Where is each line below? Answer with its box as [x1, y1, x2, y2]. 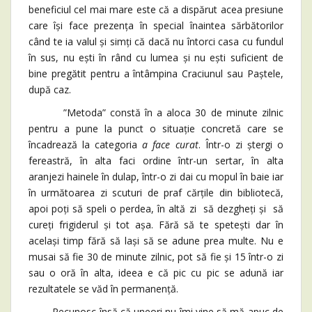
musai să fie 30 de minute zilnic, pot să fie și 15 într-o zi [29, 250, 283, 264]
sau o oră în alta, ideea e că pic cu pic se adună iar [29, 266, 283, 280]
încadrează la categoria [29, 138, 143, 152]
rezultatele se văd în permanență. [29, 282, 178, 296]
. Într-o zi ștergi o [198, 138, 284, 152]
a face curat [142, 138, 198, 152]
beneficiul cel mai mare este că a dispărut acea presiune [29, 3, 283, 17]
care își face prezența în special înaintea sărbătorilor [29, 19, 283, 33]
